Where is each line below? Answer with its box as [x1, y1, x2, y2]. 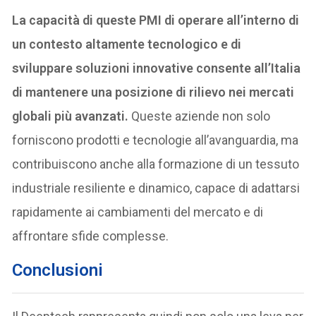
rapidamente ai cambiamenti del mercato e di [12, 204, 264, 219]
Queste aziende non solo [131, 108, 271, 123]
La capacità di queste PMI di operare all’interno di [12, 12, 300, 28]
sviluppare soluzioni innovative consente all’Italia [12, 60, 301, 75]
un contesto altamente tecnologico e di [12, 36, 242, 51]
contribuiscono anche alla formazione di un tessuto [12, 156, 300, 171]
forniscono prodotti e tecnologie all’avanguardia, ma [12, 132, 299, 147]
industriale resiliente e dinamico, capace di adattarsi [12, 180, 300, 195]
